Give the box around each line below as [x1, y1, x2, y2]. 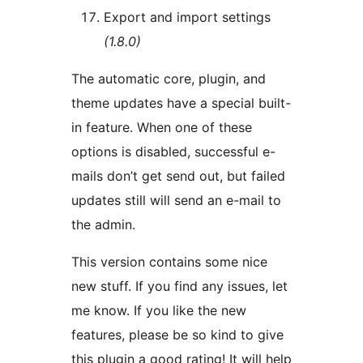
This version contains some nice [71, 254, 267, 271]
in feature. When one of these [71, 119, 252, 136]
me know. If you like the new [71, 302, 246, 319]
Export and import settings [104, 9, 271, 26]
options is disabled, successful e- [71, 143, 275, 160]
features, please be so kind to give [71, 327, 284, 344]
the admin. [71, 216, 135, 233]
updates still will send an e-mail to [71, 192, 281, 209]
